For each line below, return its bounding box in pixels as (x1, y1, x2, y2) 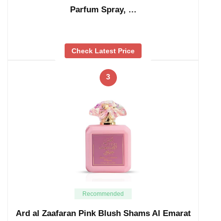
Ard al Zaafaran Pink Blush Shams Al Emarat (15, 208, 191, 218)
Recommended (82, 190, 124, 197)
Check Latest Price (72, 46, 135, 55)
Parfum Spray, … (70, 5, 137, 15)
